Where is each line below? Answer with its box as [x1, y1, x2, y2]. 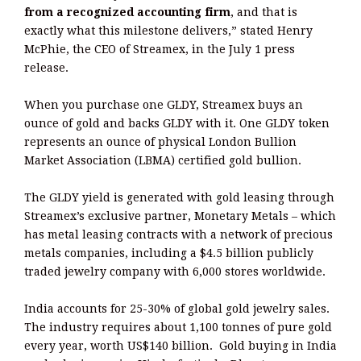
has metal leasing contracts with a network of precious [24, 228, 333, 242]
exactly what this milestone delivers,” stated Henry [24, 24, 313, 38]
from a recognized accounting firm [24, 6, 230, 19]
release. [24, 61, 68, 75]
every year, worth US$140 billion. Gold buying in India [24, 339, 337, 353]
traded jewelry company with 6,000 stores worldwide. [24, 265, 326, 279]
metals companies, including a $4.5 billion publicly [24, 247, 313, 260]
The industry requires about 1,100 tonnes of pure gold [24, 321, 332, 334]
